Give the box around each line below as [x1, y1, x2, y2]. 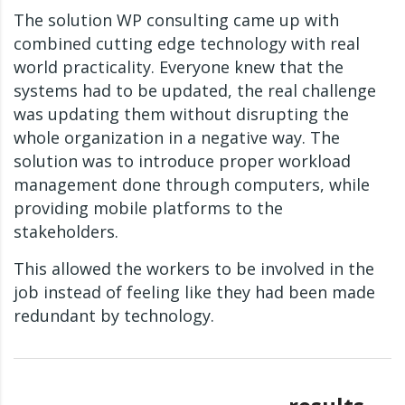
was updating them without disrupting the [14, 103, 349, 126]
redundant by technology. [14, 305, 214, 327]
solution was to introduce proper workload [14, 150, 351, 173]
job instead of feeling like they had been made [14, 281, 375, 304]
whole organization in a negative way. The [14, 127, 340, 149]
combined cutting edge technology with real [14, 33, 360, 55]
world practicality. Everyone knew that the [14, 56, 344, 79]
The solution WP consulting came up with [14, 9, 339, 32]
